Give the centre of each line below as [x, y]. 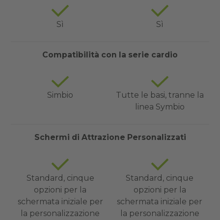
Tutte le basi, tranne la [160, 95]
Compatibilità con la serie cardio [110, 55]
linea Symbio [160, 107]
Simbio [60, 95]
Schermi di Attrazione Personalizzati [110, 137]
